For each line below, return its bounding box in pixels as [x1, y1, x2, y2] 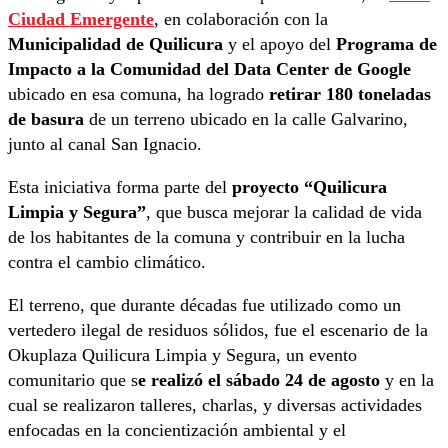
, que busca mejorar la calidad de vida [146, 201, 422, 222]
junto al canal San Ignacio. [8, 133, 202, 154]
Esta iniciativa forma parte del [8, 176, 232, 197]
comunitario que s [8, 369, 138, 390]
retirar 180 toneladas [264, 83, 431, 104]
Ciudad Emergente [8, 8, 154, 29]
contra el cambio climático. [8, 251, 206, 272]
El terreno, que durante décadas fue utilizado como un [8, 294, 401, 315]
